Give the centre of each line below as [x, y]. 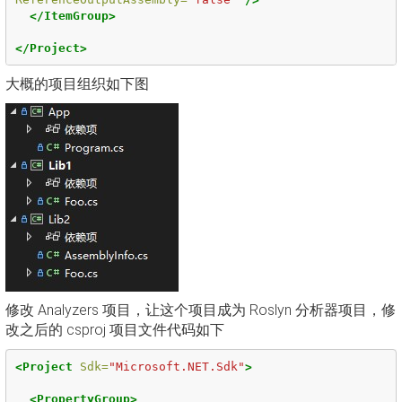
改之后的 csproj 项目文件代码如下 [115, 330]
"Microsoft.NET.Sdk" [176, 366]
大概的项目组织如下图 [77, 84]
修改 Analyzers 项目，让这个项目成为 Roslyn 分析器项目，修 [201, 310]
